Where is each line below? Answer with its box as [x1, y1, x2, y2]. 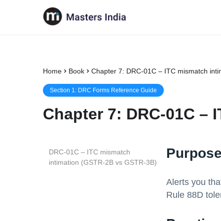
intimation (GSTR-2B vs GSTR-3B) [49, 158, 157, 166]
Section [50, 87, 72, 94]
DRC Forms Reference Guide [78, 87, 157, 94]
